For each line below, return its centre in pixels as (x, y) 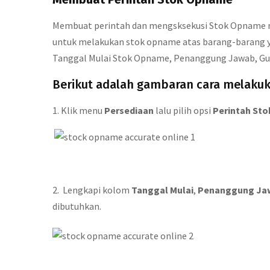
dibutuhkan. (77, 206)
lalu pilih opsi (183, 110)
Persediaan (129, 110)
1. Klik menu (78, 110)
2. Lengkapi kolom (92, 190)
